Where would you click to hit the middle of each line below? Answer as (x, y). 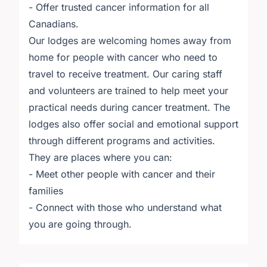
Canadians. (54, 24)
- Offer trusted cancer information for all (119, 7)
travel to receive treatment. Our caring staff (125, 74)
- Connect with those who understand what (125, 207)
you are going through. (80, 224)
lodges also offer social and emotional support (133, 124)
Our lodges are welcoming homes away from (130, 41)
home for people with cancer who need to (123, 57)
